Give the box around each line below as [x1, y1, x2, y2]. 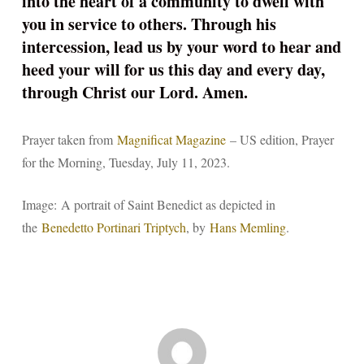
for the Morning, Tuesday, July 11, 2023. [21, 154, 230, 171]
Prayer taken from [21, 131, 117, 148]
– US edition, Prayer [225, 131, 334, 148]
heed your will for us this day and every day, [21, 58, 325, 81]
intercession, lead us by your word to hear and [21, 35, 341, 58]
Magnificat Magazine [116, 131, 226, 148]
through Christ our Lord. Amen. [21, 80, 248, 104]
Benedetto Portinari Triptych [41, 219, 186, 236]
